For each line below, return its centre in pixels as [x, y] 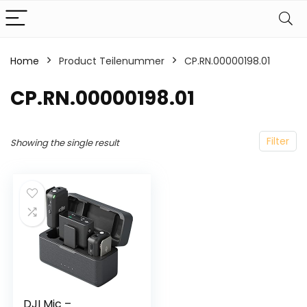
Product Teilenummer [112, 61]
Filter [278, 141]
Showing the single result [65, 143]
